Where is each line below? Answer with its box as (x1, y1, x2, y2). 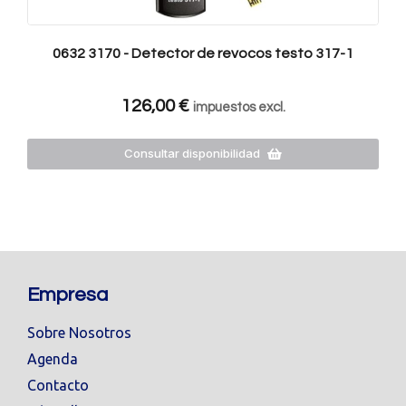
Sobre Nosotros (27, 324, 131, 341)
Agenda (27, 350, 78, 367)
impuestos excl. (192, 100, 285, 114)
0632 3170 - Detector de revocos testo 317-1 (53, 45, 353, 61)
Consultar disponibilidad (124, 146, 260, 161)
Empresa (27, 284, 108, 305)
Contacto (27, 376, 89, 393)
